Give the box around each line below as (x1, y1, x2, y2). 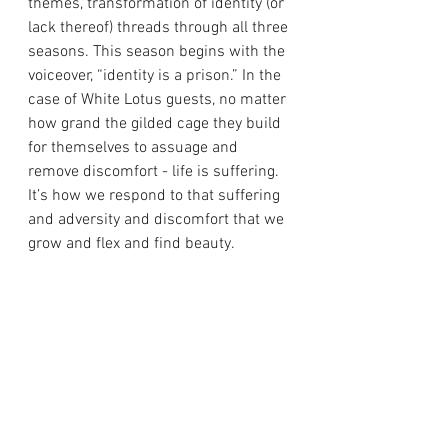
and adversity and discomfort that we (28, 210, 288, 230)
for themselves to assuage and (28, 138, 242, 158)
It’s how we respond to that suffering (28, 186, 284, 206)
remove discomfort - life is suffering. (28, 162, 283, 182)
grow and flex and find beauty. (28, 234, 235, 254)
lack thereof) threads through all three (28, 18, 292, 38)
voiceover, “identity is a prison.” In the (28, 66, 285, 86)
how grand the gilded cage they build (28, 114, 285, 134)
